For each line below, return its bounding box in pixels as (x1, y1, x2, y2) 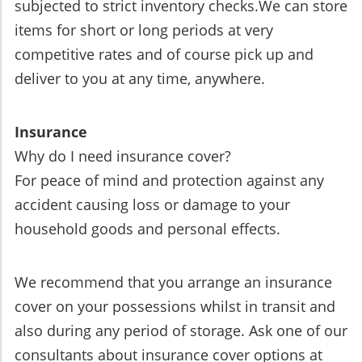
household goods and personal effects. (15, 219, 280, 239)
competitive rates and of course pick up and (15, 44, 314, 65)
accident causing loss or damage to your (15, 195, 290, 215)
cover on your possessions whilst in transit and (15, 297, 335, 317)
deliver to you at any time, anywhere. (15, 69, 265, 89)
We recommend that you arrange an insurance (15, 272, 332, 293)
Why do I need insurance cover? (15, 146, 231, 166)
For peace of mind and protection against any (15, 170, 324, 191)
